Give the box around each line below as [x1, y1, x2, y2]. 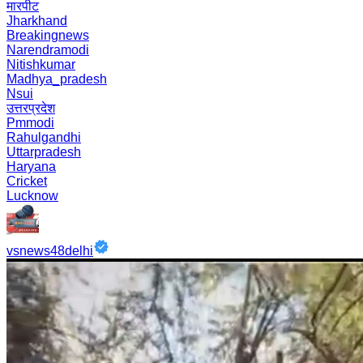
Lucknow [6, 189, 58, 203]
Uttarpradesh [6, 145, 81, 159]
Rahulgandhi [6, 130, 81, 144]
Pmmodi [6, 116, 54, 130]
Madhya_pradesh [6, 72, 107, 86]
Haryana [6, 160, 56, 173]
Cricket [6, 174, 47, 188]
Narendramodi [6, 43, 89, 57]
